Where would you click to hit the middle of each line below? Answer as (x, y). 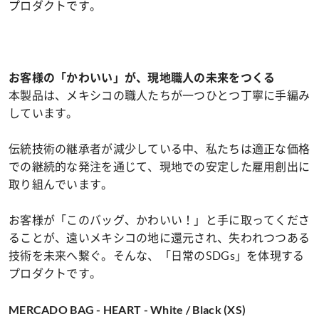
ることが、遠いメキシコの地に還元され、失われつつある (159, 238)
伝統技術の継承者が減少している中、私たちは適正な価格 (159, 149)
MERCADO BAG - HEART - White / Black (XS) (127, 309)
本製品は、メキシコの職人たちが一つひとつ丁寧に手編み (159, 95)
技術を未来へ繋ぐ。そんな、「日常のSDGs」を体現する (157, 256)
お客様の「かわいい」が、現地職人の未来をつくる (142, 77)
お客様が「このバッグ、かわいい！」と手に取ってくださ (159, 220)
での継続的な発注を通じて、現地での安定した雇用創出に (159, 167)
